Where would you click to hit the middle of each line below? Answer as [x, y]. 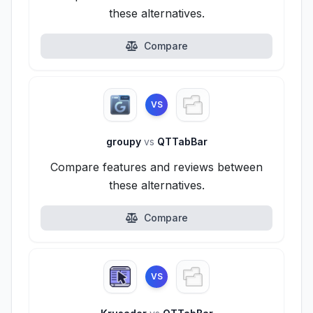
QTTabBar [181, 141]
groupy [125, 141]
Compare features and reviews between [156, 167]
